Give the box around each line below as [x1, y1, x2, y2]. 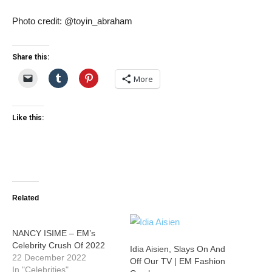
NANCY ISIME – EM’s [12, 228, 95, 238]
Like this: [12, 114, 44, 122]
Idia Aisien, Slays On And [130, 244, 225, 254]
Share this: [12, 53, 49, 61]
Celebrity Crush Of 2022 [12, 240, 105, 250]
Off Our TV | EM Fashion [130, 256, 225, 266]
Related [12, 194, 39, 202]
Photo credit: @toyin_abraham [12, 16, 132, 26]
